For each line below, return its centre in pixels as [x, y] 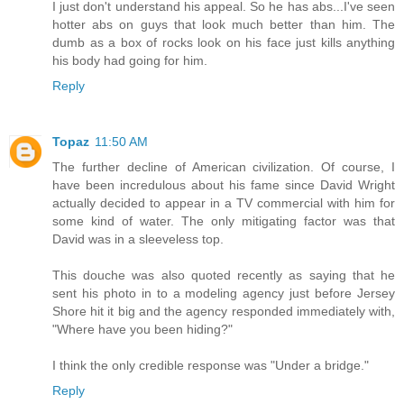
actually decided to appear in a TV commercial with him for [224, 202]
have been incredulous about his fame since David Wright [224, 184]
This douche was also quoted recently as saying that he [224, 275]
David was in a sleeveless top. [138, 239]
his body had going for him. [130, 60]
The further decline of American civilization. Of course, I [224, 166]
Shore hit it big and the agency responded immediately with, [224, 311]
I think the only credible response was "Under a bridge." [211, 365]
